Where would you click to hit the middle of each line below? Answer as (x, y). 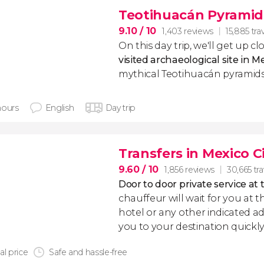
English (60, 108)
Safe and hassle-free (88, 252)
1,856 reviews (189, 169)
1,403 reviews (188, 31)
